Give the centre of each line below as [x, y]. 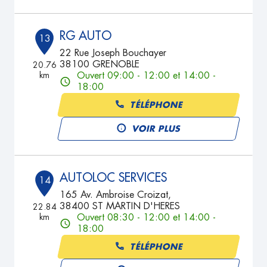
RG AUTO [86, 36]
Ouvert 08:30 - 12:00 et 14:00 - [147, 218]
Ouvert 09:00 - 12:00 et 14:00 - [147, 76]
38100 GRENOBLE [100, 64]
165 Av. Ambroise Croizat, [116, 195]
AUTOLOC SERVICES [114, 178]
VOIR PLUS [157, 128]
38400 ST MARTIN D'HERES [120, 206]
